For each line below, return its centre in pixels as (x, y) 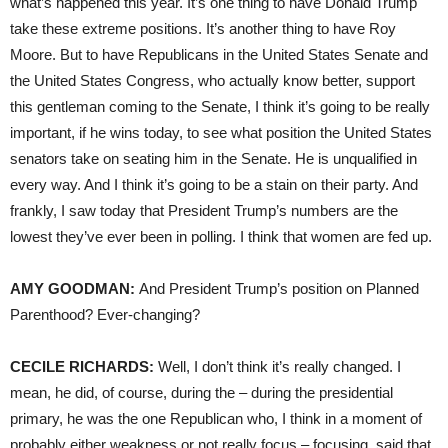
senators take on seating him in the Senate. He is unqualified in (213, 158)
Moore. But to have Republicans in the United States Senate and (219, 54)
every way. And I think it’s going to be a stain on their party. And (214, 184)
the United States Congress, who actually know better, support (212, 80)
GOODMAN (89, 288)
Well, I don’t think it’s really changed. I (277, 366)
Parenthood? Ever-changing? (105, 314)
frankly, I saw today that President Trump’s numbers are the (204, 210)
